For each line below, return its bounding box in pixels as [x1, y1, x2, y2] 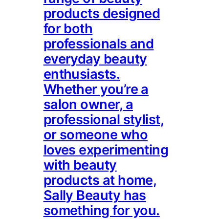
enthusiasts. [43, 66, 120, 82]
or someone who [43, 126, 148, 143]
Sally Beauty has [43, 187, 146, 203]
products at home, [43, 172, 157, 188]
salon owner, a [43, 96, 133, 112]
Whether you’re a [43, 81, 149, 97]
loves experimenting [43, 141, 169, 158]
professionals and [43, 35, 154, 52]
